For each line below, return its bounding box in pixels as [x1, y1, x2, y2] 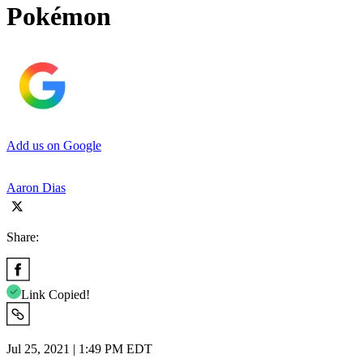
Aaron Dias [6, 180, 66, 194]
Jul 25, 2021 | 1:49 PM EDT [6, 341, 152, 356]
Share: [6, 229, 39, 244]
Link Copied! [21, 287, 90, 301]
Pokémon [6, 2, 111, 32]
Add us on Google [6, 138, 101, 152]
